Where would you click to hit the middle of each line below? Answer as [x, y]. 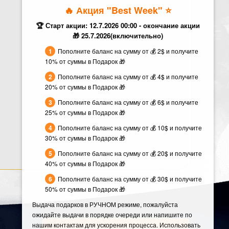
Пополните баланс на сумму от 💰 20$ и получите [130, 153]
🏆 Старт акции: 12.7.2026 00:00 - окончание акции [118, 25]
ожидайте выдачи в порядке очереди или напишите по [112, 214]
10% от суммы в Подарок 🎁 [85, 61]
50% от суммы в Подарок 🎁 [85, 189]
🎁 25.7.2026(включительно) [118, 36]
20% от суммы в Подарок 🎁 [85, 87]
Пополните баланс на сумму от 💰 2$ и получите [128, 51]
